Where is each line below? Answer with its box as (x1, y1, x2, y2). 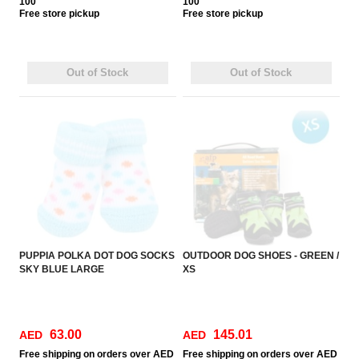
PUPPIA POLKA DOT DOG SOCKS (19, 250, 175, 261)
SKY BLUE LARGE (19, 264, 105, 275)
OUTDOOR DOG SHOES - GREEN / (183, 250, 340, 261)
